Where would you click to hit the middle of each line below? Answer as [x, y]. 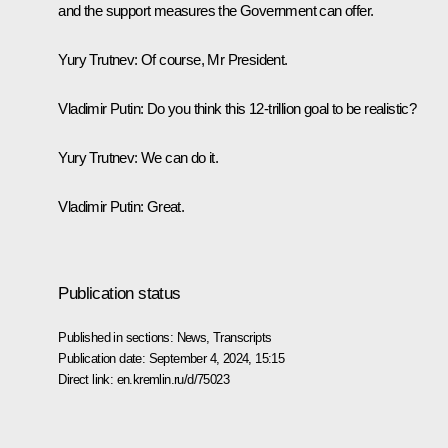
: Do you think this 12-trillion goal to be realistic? [278, 108]
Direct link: [87, 379]
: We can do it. [176, 157]
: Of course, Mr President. [211, 59]
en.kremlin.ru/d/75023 [172, 379]
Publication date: [103, 358]
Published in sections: [117, 337]
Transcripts [242, 337]
